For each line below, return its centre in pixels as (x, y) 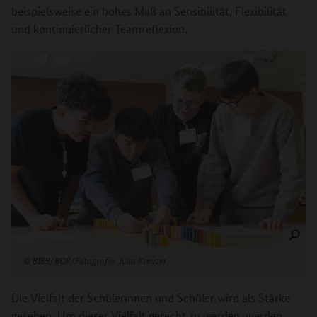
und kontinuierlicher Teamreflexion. (99, 29)
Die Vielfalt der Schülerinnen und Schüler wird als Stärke (151, 297)
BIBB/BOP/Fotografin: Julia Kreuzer (98, 260)
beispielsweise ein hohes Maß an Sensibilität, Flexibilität (149, 11)
